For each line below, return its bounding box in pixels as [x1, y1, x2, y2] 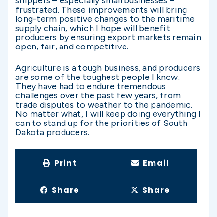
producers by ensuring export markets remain [15, 31, 201, 43]
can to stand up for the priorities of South [15, 118, 187, 129]
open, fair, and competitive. [15, 41, 133, 52]
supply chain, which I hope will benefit [15, 22, 170, 33]
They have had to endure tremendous [15, 81, 166, 92]
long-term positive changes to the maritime [15, 13, 195, 24]
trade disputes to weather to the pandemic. [15, 99, 193, 110]
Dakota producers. [15, 127, 90, 138]
